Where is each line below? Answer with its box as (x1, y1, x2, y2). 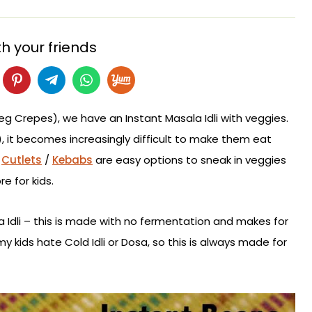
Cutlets (1, 153, 42, 168)
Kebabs (52, 153, 93, 168)
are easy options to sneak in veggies (93, 153, 286, 168)
